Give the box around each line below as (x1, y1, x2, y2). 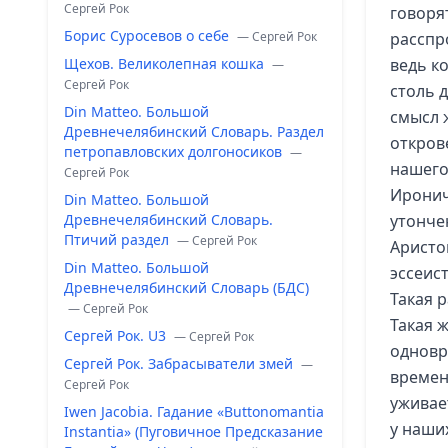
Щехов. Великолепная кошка (64, 54, 268, 73)
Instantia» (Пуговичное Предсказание (64, 422, 323, 441)
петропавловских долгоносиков (64, 142, 286, 161)
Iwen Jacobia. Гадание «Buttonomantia (64, 402, 324, 421)
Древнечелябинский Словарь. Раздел (64, 122, 324, 141)
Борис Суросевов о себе (64, 26, 233, 45)
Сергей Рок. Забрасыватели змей (64, 354, 297, 373)
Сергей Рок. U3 (64, 326, 170, 345)
